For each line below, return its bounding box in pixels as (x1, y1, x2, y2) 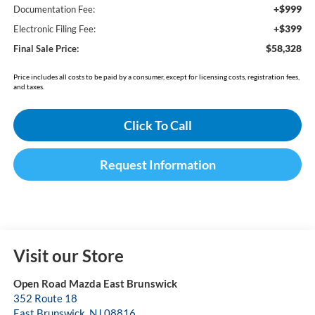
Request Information (99, 157, 216, 173)
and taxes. (13, 82, 44, 91)
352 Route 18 (13, 292, 77, 305)
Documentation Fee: (13, 4, 95, 15)
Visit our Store (13, 245, 124, 266)
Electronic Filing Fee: (13, 23, 96, 35)
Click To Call (123, 117, 192, 134)
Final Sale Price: (13, 43, 79, 55)
